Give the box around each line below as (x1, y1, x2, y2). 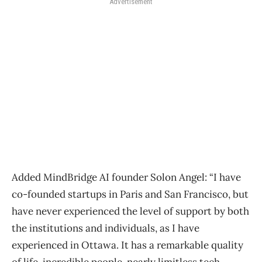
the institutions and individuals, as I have (12, 221, 199, 235)
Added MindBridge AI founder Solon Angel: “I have (12, 170, 241, 184)
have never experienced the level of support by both (12, 204, 249, 218)
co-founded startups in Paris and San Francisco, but (12, 187, 249, 201)
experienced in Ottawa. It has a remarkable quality (12, 238, 243, 251)
